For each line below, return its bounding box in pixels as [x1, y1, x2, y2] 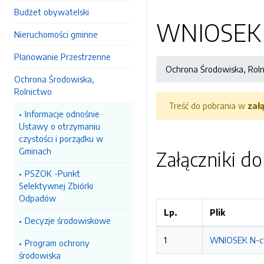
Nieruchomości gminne [14, 29, 98, 39]
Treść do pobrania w [169, 100, 247, 111]
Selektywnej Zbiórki [19, 180, 93, 191]
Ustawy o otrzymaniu [19, 121, 100, 131]
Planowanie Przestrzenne [14, 51, 111, 62]
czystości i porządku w [19, 133, 103, 144]
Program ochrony [25, 237, 90, 248]
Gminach [19, 146, 51, 156]
